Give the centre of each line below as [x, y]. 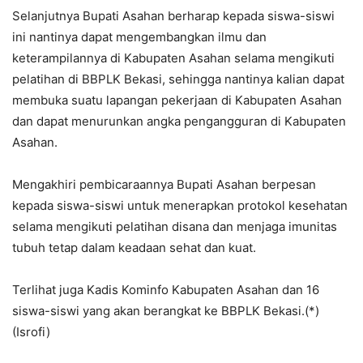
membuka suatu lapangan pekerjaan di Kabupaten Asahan [177, 100]
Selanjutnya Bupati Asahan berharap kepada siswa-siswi [173, 16]
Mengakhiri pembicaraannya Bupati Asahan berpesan [164, 185]
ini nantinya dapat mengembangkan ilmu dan [139, 37]
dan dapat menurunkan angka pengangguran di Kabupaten [179, 122]
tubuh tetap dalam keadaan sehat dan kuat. [134, 248]
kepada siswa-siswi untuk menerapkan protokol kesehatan [180, 206]
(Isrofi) [31, 332]
